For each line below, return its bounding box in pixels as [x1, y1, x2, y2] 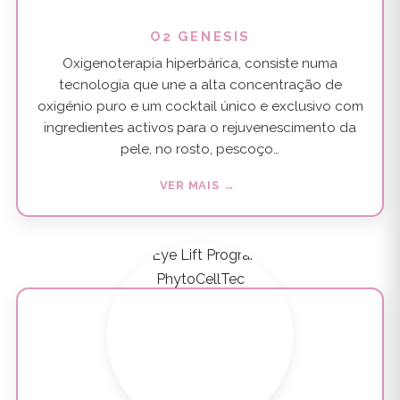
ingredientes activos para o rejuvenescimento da [44, 119, 356, 136]
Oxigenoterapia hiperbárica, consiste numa [62, 54, 337, 71]
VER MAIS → [159, 178, 236, 192]
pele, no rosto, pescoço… [121, 140, 279, 157]
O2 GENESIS [150, 29, 250, 45]
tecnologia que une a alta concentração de [58, 76, 342, 93]
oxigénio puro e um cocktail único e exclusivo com [37, 97, 363, 114]
